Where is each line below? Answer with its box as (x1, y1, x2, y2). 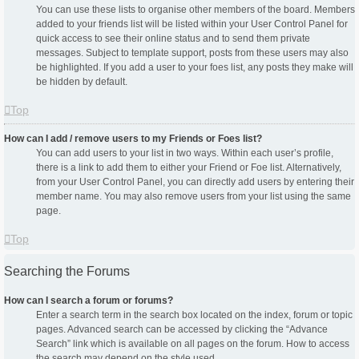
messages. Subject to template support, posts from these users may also (36, 47, 349, 59)
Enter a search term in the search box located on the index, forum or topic (36, 309, 353, 321)
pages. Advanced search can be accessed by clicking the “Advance (36, 324, 328, 336)
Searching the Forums (4, 264, 130, 279)
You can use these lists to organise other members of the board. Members (36, 4, 355, 16)
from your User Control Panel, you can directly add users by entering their (36, 176, 354, 188)
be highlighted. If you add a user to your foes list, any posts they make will (36, 62, 353, 74)
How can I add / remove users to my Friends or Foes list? (4, 133, 262, 145)
